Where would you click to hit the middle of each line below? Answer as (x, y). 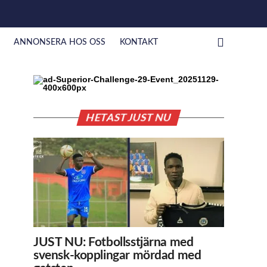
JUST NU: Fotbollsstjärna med (114, 242)
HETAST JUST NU (129, 118)
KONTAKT (139, 42)
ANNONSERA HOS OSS (59, 42)
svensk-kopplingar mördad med (117, 255)
